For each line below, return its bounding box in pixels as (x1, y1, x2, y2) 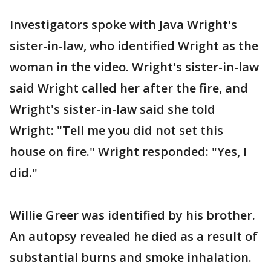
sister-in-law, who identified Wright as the (10, 37, 258, 54)
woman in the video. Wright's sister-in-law (10, 58, 259, 75)
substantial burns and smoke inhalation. (10, 249, 252, 266)
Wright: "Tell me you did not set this (10, 122, 223, 139)
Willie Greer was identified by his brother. (10, 206, 255, 223)
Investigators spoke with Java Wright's (10, 16, 237, 33)
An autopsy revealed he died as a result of (10, 227, 258, 244)
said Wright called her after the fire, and (10, 79, 248, 96)
